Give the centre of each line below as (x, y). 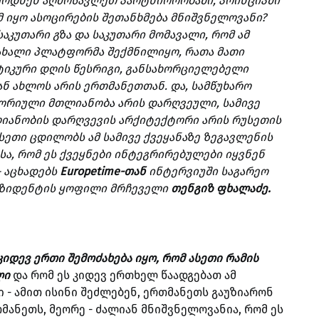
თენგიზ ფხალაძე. (221, 188)
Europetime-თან (103, 171)
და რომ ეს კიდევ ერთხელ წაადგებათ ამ (123, 275)
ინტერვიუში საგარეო (207, 171)
